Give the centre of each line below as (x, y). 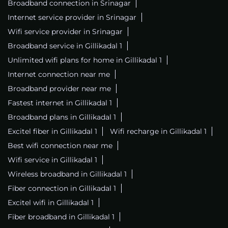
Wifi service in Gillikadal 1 (52, 160)
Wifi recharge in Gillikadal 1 (158, 132)
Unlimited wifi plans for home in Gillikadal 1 (85, 60)
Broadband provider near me (59, 89)
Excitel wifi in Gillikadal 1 (51, 203)
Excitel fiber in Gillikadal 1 (52, 132)
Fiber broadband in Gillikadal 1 (61, 217)
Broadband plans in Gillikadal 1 (62, 117)
